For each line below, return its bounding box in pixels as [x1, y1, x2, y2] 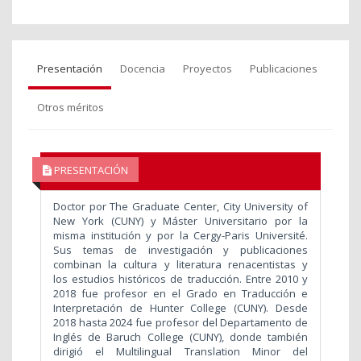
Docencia [120, 61, 165, 77]
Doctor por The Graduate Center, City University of [53, 199, 308, 214]
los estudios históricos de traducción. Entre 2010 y [53, 272, 308, 287]
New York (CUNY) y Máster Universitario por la [53, 214, 308, 229]
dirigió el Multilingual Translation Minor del [53, 344, 308, 359]
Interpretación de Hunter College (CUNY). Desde [53, 301, 308, 316]
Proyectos [183, 61, 232, 77]
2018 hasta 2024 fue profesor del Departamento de [53, 315, 308, 330]
